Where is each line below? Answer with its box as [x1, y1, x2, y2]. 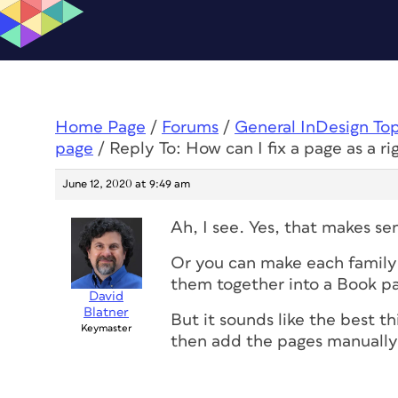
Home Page [55, 119, 146, 136]
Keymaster [81, 323, 131, 333]
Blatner [84, 306, 129, 319]
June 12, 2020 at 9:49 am [62, 179, 190, 190]
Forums [162, 119, 219, 136]
